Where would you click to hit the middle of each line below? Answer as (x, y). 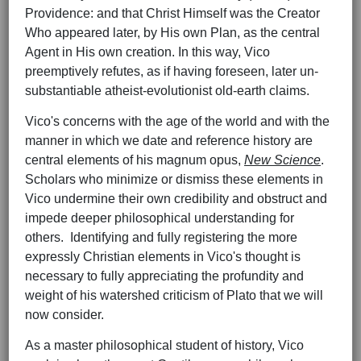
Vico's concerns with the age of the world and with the (177, 122)
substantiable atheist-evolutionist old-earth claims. (170, 91)
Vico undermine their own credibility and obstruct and (176, 199)
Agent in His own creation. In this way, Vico (147, 52)
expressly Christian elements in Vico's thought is (163, 257)
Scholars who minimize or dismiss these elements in (174, 180)
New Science (282, 160)
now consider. (64, 315)
